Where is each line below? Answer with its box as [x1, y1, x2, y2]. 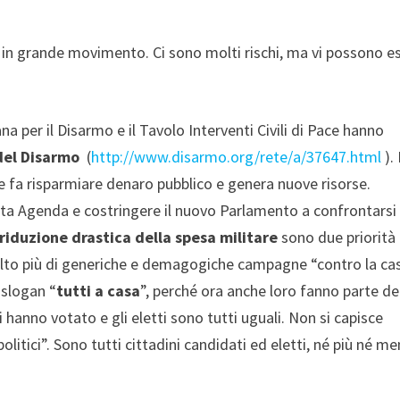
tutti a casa [56, 279, 141, 301]
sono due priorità [278, 226, 396, 247]
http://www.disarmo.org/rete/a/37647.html [91, 146, 382, 167]
